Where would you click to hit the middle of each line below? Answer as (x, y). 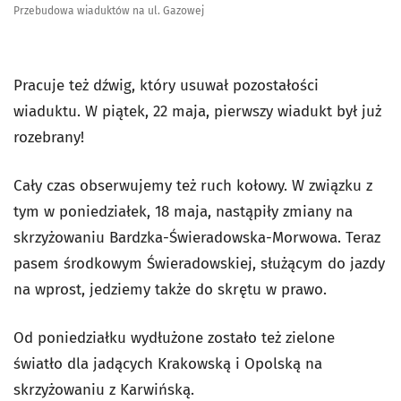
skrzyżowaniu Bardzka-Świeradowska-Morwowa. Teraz (197, 238)
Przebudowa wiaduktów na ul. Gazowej (109, 11)
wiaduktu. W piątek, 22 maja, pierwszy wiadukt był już (197, 112)
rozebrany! (49, 138)
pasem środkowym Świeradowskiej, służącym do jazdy (199, 264)
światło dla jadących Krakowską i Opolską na (168, 364)
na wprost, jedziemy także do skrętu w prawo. (170, 290)
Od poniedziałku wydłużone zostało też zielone (174, 338)
